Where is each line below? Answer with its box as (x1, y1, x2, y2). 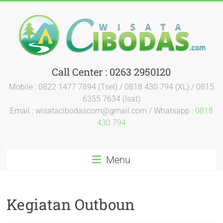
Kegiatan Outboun (6, 195, 135, 214)
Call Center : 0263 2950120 (52, 65, 171, 78)
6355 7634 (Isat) (82, 94, 140, 104)
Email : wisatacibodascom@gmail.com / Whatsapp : (9, 106, 195, 115)
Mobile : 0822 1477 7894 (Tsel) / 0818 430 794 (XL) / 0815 (8, 82, 214, 92)
